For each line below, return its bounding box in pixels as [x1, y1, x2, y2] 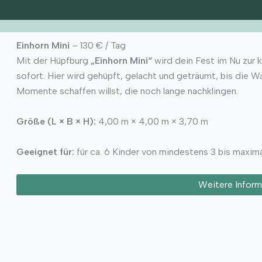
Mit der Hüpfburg [16, 55, 91, 67]
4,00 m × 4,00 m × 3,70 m [95, 116, 208, 127]
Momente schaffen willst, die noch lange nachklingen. [16, 85, 238, 97]
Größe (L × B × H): [16, 116, 96, 127]
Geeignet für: [16, 146, 74, 157]
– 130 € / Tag [69, 40, 126, 51]
